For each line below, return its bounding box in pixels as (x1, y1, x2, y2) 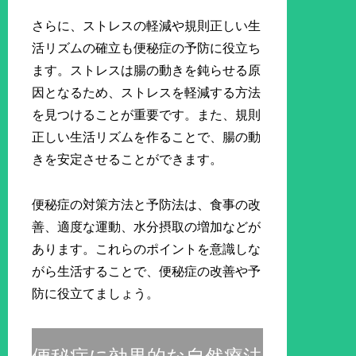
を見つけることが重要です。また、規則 (32, 108, 261, 122)
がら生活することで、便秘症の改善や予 (32, 265, 261, 279)
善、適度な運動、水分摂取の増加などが (32, 220, 261, 234)
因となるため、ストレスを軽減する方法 (32, 86, 261, 100)
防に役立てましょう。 (32, 287, 160, 301)
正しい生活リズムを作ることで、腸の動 (32, 130, 261, 145)
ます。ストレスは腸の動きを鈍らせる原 (32, 64, 261, 78)
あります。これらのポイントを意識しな (32, 242, 261, 257)
